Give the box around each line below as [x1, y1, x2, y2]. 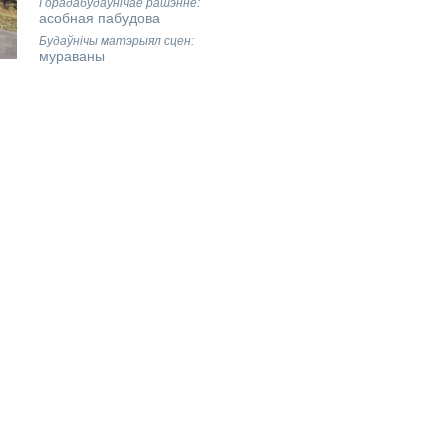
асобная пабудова [38, 10, 160, 26]
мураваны [38, 48, 105, 64]
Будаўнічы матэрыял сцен [38, 34, 191, 48]
